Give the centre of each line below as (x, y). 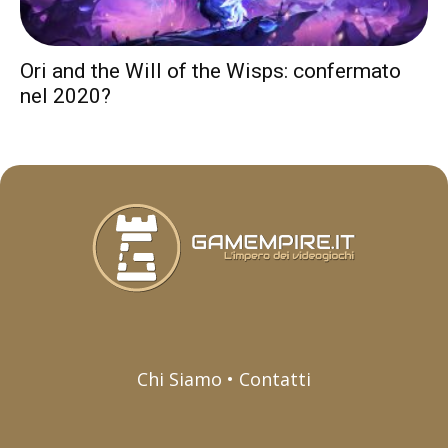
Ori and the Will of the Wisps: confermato (210, 71)
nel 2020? (65, 96)
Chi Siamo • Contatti (223, 379)
